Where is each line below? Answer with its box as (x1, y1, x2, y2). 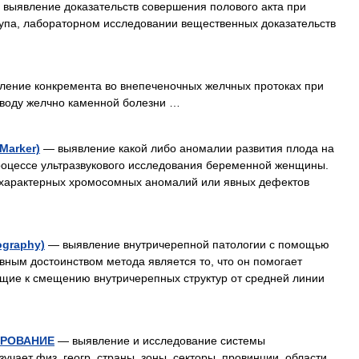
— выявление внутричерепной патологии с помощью (45, 238, 329, 251)
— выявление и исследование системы (54, 334, 265, 347)
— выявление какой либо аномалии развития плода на (40, 142, 334, 155)
